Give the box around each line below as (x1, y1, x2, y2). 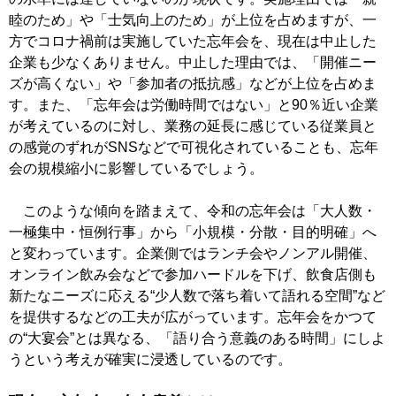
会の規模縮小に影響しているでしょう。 (9, 161, 263, 177)
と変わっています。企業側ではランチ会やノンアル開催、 (9, 246, 377, 262)
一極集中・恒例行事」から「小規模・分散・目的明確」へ (9, 225, 377, 240)
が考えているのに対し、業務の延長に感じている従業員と (9, 118, 377, 134)
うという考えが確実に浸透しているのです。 (9, 352, 292, 368)
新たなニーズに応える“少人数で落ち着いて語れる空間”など (9, 288, 385, 304)
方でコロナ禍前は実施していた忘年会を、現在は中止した (9, 34, 377, 49)
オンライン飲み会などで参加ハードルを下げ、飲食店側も (9, 267, 377, 283)
